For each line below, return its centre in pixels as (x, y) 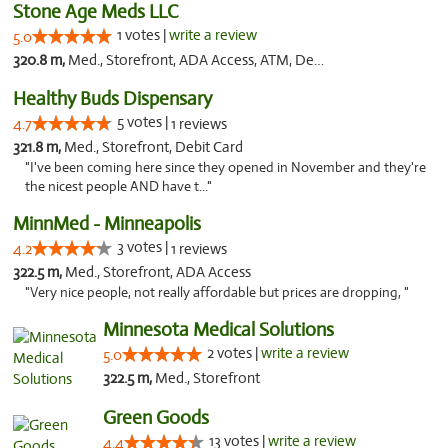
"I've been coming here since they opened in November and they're (225, 167)
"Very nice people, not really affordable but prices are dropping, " (217, 292)
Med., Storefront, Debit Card (153, 147)
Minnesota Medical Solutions (218, 329)
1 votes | (143, 35)
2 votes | (233, 353)
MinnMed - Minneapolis (107, 223)
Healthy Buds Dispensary (112, 98)
